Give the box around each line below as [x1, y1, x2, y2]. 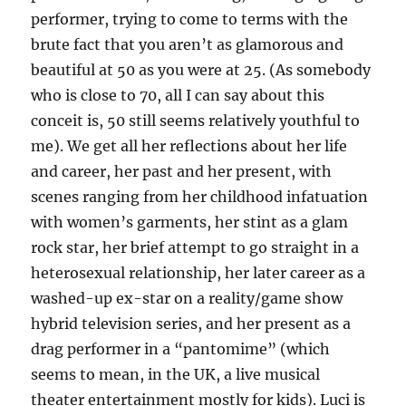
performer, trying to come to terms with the [31, 10, 349, 29]
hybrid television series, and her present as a [31, 314, 352, 333]
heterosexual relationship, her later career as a [31, 264, 366, 283]
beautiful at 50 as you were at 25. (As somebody [31, 61, 372, 80]
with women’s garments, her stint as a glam [31, 213, 349, 232]
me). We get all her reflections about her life [31, 137, 348, 156]
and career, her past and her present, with [31, 162, 333, 181]
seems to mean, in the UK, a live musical [31, 365, 321, 384]
